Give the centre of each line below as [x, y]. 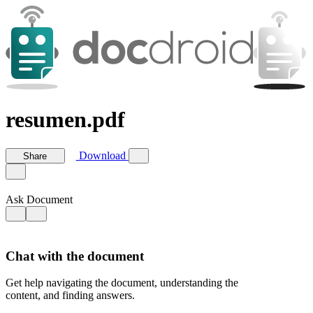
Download [102, 156]
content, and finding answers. [70, 296]
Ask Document [39, 199]
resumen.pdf [65, 120]
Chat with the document [75, 256]
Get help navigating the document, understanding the [122, 283]
